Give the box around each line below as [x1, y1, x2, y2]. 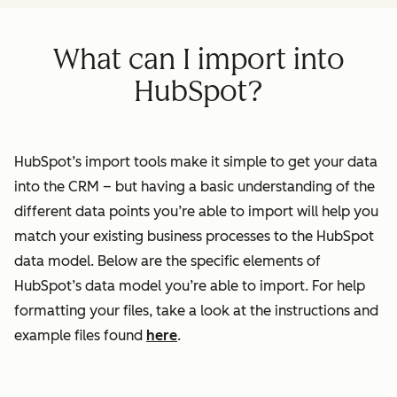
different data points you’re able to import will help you [14, 203, 378, 221]
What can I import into [52, 43, 345, 77]
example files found [14, 327, 146, 345]
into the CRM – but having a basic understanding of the [14, 178, 375, 196]
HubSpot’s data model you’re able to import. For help [14, 277, 365, 295]
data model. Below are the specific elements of [14, 253, 321, 270]
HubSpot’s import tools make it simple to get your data [14, 153, 378, 171]
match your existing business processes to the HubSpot [14, 228, 374, 245]
